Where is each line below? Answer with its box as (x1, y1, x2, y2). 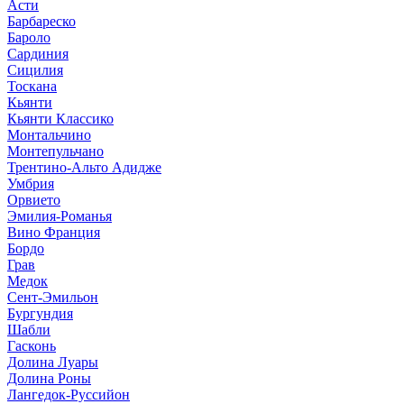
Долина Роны (7, 371, 91, 387)
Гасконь (7, 338, 56, 354)
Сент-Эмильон (7, 289, 98, 306)
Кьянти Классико (7, 111, 114, 127)
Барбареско (7, 14, 76, 30)
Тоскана (7, 78, 57, 95)
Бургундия (7, 306, 73, 322)
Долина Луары (7, 354, 98, 371)
